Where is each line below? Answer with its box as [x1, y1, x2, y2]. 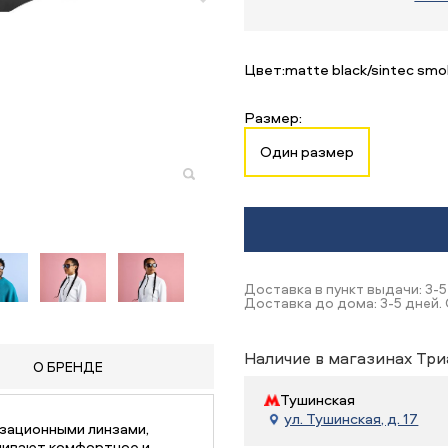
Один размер [260, 141, 355, 162]
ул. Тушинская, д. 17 [284, 408, 419, 429]
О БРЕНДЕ [33, 357, 104, 376]
